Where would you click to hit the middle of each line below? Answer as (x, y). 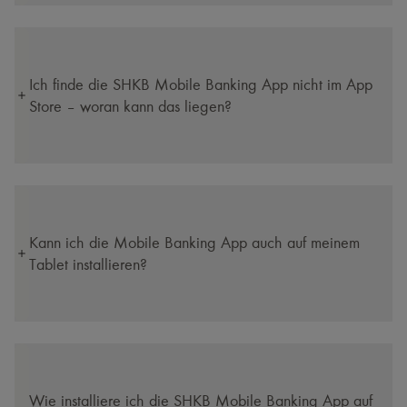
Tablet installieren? (88, 264)
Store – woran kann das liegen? (130, 106)
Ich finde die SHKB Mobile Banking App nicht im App (201, 84)
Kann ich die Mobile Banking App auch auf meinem (194, 243)
